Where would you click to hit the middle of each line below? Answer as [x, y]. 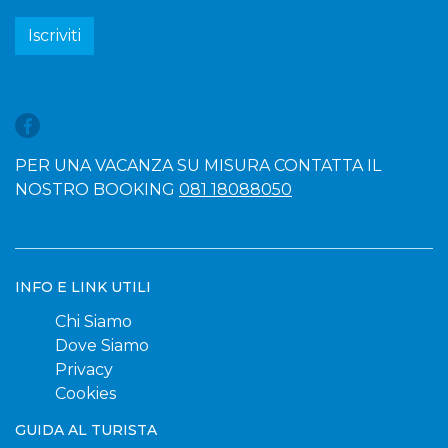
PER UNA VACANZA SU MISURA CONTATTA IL [198, 165]
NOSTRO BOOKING [97, 189]
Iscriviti [54, 35]
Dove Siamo [102, 345]
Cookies [85, 393]
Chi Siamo [93, 321]
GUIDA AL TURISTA [86, 429]
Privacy [84, 369]
